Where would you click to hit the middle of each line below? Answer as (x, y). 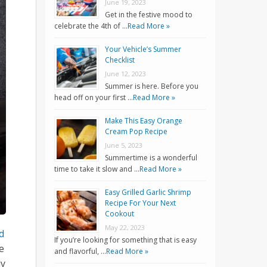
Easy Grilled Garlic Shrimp (148, 193)
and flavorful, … (80, 252)
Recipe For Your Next (140, 203)
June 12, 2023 (125, 74)
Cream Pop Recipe (136, 132)
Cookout (119, 214)
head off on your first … (94, 98)
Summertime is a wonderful (151, 158)
